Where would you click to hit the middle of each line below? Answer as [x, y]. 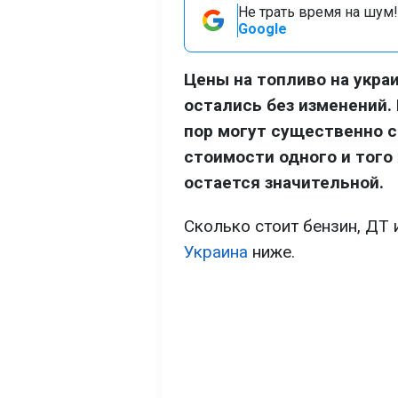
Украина [216, 252]
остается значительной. [284, 183]
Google [263, 29]
